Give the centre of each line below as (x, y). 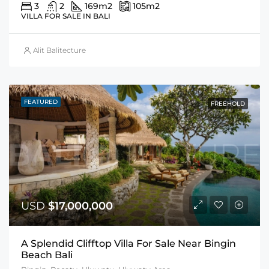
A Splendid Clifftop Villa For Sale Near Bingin (128, 244)
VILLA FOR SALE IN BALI (66, 16)
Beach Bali (47, 255)
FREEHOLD (228, 104)
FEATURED (41, 102)
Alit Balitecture (59, 50)
